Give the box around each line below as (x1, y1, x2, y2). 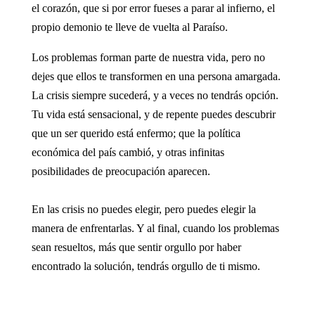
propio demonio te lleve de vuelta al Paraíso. (31, 20, 228, 33)
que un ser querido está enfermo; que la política (31, 127, 240, 139)
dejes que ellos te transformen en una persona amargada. (31, 70, 281, 82)
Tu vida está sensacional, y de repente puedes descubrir (31, 108, 276, 120)
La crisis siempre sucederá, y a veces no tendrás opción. (31, 89, 278, 101)
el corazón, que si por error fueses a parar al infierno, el (31, 1, 275, 14)
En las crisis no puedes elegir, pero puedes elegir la (31, 202, 256, 215)
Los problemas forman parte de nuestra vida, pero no (31, 51, 265, 63)
